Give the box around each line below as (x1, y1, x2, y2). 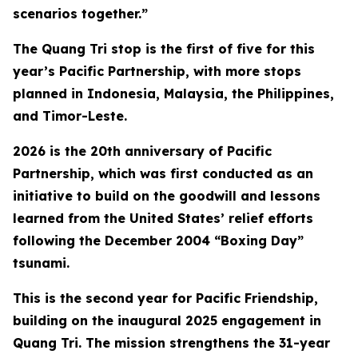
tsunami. (13, 255, 70, 271)
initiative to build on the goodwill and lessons (13, 188, 320, 204)
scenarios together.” (13, 6, 148, 22)
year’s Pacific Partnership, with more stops (13, 63, 301, 79)
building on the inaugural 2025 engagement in (13, 312, 321, 328)
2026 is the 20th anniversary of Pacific (13, 143, 272, 159)
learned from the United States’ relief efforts (13, 210, 313, 226)
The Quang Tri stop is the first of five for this (13, 41, 315, 57)
